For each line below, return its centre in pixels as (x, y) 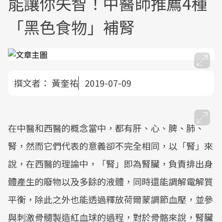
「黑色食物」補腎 (71, 27)
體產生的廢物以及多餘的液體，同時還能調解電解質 (111, 181)
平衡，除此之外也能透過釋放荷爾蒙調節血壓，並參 (111, 199)
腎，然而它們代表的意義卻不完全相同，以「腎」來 (111, 146)
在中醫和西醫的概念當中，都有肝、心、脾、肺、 (106, 128)
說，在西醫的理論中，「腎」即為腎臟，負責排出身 (111, 164)
